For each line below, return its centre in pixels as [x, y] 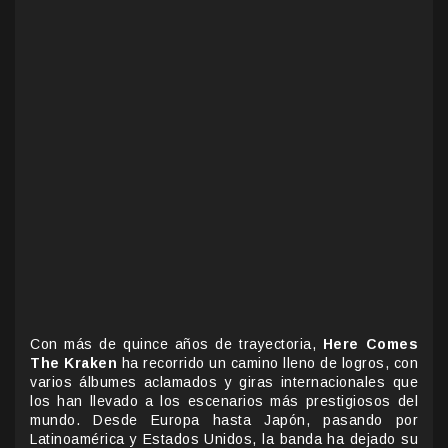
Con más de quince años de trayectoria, [176, 343]
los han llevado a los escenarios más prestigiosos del [224, 400]
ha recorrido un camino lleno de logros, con [267, 362]
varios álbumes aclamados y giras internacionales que [224, 381]
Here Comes [370, 343]
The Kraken [73, 362]
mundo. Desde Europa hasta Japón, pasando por [224, 419]
